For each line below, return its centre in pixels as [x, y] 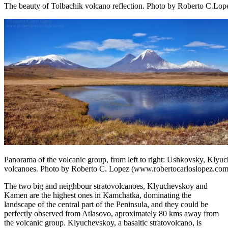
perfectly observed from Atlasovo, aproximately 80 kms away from [111, 213]
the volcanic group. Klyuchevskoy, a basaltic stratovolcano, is [103, 222]
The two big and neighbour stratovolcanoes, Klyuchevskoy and [106, 186]
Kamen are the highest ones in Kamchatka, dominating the [98, 195]
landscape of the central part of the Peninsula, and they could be [106, 204]
